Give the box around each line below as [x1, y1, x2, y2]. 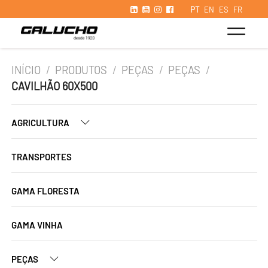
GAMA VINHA [11, 220, 63, 230]
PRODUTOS [55, 63, 108, 77]
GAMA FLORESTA [11, 185, 80, 196]
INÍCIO [11, 63, 41, 77]
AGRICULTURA [11, 117, 71, 128]
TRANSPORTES [11, 151, 72, 162]
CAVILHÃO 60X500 [11, 80, 98, 93]
